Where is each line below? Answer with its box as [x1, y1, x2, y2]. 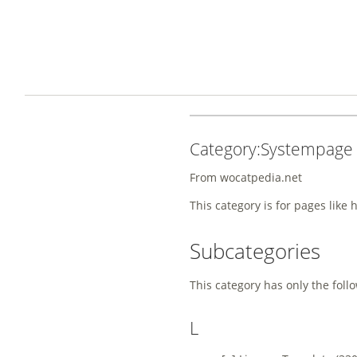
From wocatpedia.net [190, 169, 302, 185]
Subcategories [190, 236, 320, 265]
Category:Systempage [190, 138, 353, 161]
